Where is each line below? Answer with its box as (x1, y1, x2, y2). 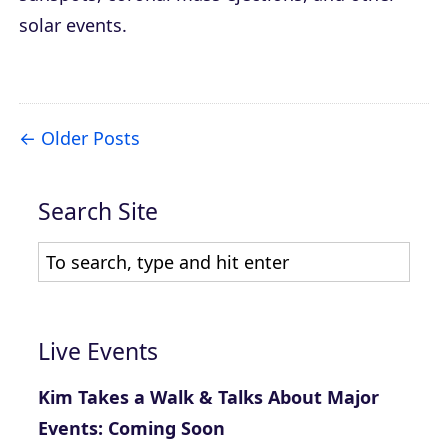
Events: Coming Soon (38, 415, 225, 440)
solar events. (19, 12, 127, 37)
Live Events (38, 334, 158, 367)
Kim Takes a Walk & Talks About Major (38, 384, 379, 409)
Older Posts (41, 125, 140, 150)
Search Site (38, 194, 158, 227)
